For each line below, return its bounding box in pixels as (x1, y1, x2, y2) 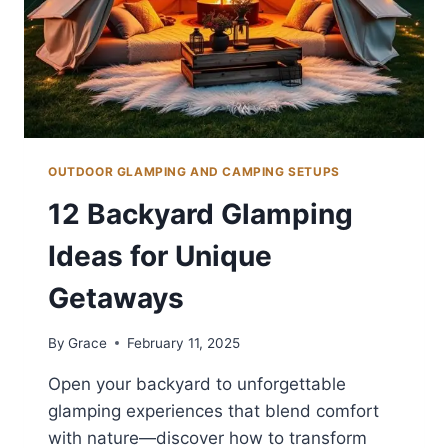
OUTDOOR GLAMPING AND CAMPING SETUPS (48, 164, 340, 180)
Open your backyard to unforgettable (48, 373, 346, 394)
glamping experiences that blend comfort (48, 400, 379, 421)
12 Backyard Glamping (48, 197, 353, 232)
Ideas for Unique (48, 239, 272, 274)
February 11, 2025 (127, 334, 241, 351)
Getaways (48, 281, 184, 316)
